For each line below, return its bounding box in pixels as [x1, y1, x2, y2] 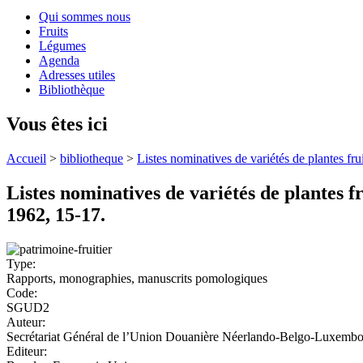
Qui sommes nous [39, 10, 130, 24]
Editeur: [6, 344, 50, 358]
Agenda [39, 53, 79, 68]
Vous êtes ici [6, 113, 108, 135]
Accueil [6, 151, 46, 165]
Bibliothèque [39, 83, 105, 97]
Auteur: [6, 314, 49, 329]
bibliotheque [60, 151, 123, 165]
